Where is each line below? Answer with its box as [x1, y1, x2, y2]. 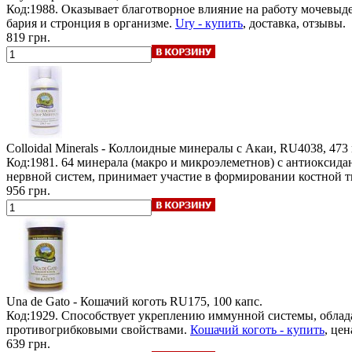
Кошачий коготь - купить [190, 322, 324, 336]
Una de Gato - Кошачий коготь [6, 294, 167, 308]
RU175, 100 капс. [170, 294, 262, 308]
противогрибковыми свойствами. [6, 322, 190, 336]
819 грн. [6, 30, 50, 44]
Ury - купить [175, 16, 243, 30]
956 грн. [6, 183, 50, 197]
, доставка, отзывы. [243, 16, 346, 30]
